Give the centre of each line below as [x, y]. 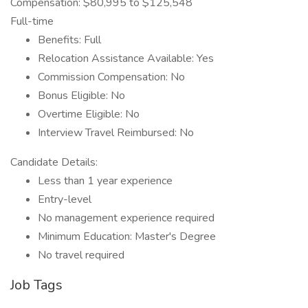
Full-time [32, 21]
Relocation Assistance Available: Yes [126, 58]
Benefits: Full [69, 40]
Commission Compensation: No [111, 77]
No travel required [81, 255]
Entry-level [65, 199]
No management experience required [126, 218]
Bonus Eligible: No [81, 96]
